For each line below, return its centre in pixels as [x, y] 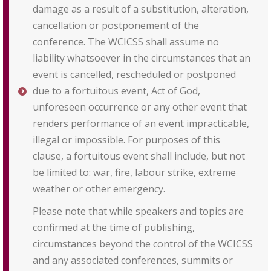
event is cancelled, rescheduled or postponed [134, 74]
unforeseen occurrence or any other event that [140, 107]
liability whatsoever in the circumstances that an [142, 58]
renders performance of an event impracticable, [141, 123]
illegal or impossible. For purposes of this [126, 140]
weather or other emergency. [99, 189]
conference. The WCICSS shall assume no [126, 42]
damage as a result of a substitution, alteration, [141, 9]
